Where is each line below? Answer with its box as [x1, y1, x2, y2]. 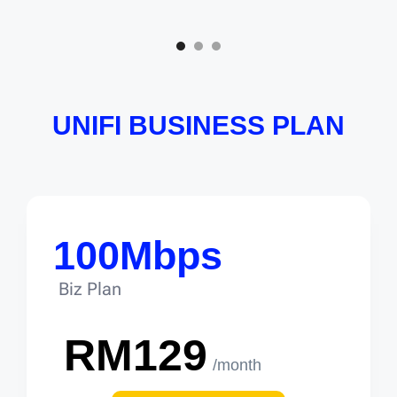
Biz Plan [58, 278, 121, 300]
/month [213, 356, 261, 375]
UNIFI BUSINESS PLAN [52, 111, 345, 141]
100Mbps [53, 233, 222, 279]
